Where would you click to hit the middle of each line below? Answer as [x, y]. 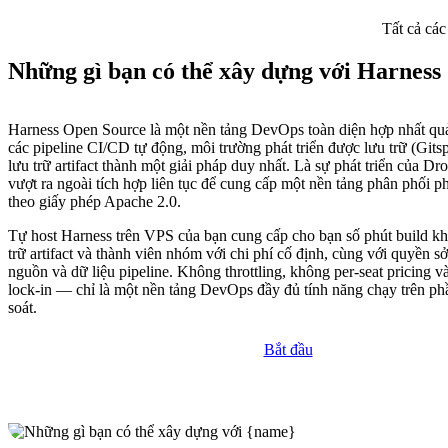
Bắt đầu [288, 350]
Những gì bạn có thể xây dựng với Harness [224, 71]
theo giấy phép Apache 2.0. [94, 202]
